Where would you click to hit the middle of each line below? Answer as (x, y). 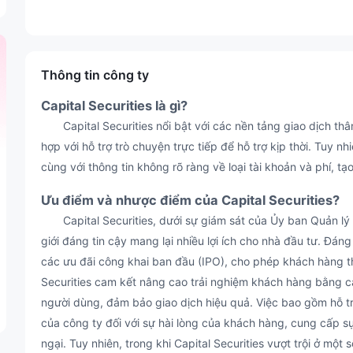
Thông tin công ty (95, 75)
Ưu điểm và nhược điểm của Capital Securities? (190, 200)
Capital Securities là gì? (114, 106)
